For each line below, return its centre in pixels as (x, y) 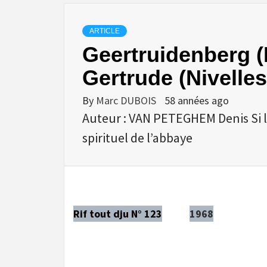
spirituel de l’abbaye (137, 137)
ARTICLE (105, 31)
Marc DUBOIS (127, 100)
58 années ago (197, 100)
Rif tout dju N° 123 (118, 213)
